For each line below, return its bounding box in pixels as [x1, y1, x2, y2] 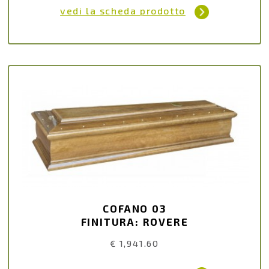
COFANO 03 [103, 202, 166, 214]
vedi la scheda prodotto [60, 4, 186, 16]
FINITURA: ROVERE [80, 215, 189, 228]
